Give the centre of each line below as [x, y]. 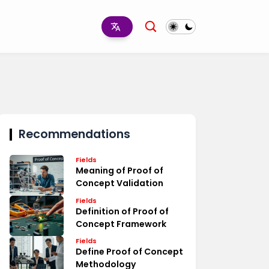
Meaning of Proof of [119, 171]
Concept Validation [119, 183]
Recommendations [74, 134]
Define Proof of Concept [129, 252]
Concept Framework [121, 224]
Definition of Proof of [122, 211]
